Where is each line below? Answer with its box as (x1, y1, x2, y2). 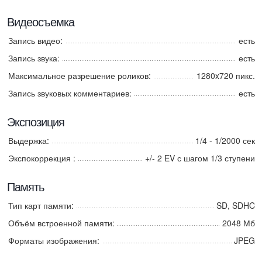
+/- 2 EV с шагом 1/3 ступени (145, 152, 255, 164)
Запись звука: (8, 52, 60, 64)
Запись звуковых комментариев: (8, 87, 132, 99)
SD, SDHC (216, 199, 255, 211)
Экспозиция (7, 116, 64, 129)
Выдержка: (8, 135, 49, 146)
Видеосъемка (7, 16, 74, 29)
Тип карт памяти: (8, 199, 74, 211)
